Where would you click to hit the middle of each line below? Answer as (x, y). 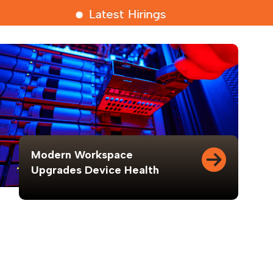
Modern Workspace (82, 155)
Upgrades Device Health (95, 170)
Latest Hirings (114, 14)
